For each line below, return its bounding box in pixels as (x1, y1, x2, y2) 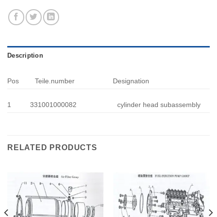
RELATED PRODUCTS (7, 143, 97, 152)
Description (7, 51, 43, 59)
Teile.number (35, 77, 75, 85)
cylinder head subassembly (117, 100, 201, 108)
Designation (113, 77, 150, 85)
